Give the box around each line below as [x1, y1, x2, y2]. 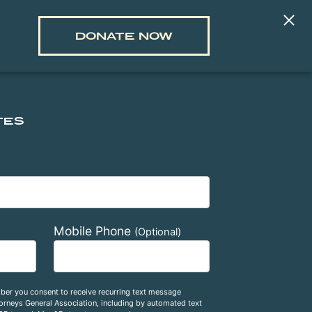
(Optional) [134, 226, 181, 239]
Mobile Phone [53, 224, 134, 239]
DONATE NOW [75, 30, 173, 42]
